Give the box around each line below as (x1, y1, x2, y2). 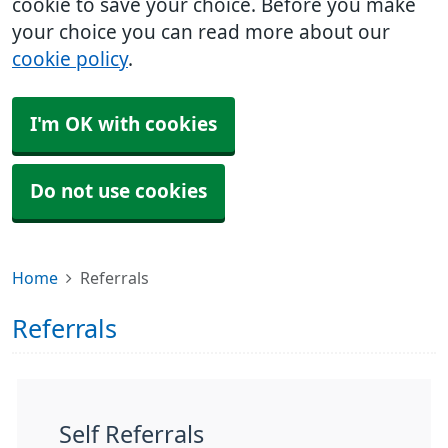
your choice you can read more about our (12, 23, 390, 42)
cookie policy (12, 50, 128, 69)
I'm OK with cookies (30, 115, 217, 134)
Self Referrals (59, 423, 204, 446)
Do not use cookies (30, 182, 207, 201)
